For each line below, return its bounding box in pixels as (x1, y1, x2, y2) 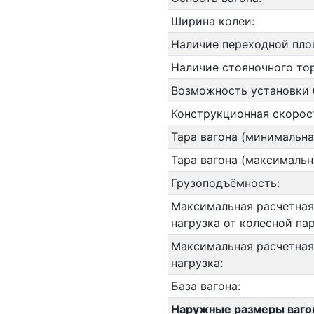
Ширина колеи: (170, 14, 254, 28)
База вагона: (170, 279, 240, 293)
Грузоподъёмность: (170, 176, 280, 190)
